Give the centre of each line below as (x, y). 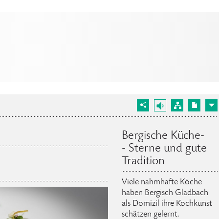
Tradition (143, 161)
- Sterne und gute (164, 149)
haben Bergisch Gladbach (165, 193)
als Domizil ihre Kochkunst (167, 204)
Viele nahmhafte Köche (162, 182)
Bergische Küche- (163, 136)
